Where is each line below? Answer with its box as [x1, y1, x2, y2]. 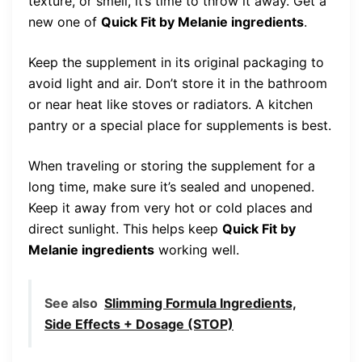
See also [44, 295, 98, 312]
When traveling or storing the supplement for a [28, 158, 315, 175]
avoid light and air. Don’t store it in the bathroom [28, 75, 327, 92]
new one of [28, 14, 101, 31]
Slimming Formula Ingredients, [104, 295, 297, 312]
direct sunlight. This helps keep [28, 221, 222, 238]
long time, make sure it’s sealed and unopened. [28, 179, 314, 196]
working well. [154, 242, 239, 259]
